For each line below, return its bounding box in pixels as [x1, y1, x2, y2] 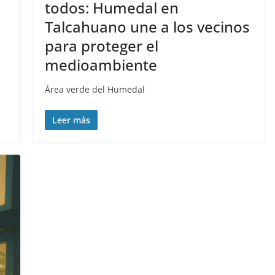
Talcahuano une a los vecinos [44, 16, 250, 37]
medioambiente [44, 54, 157, 75]
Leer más [52, 114, 90, 126]
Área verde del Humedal [44, 83, 145, 95]
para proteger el [44, 35, 158, 56]
